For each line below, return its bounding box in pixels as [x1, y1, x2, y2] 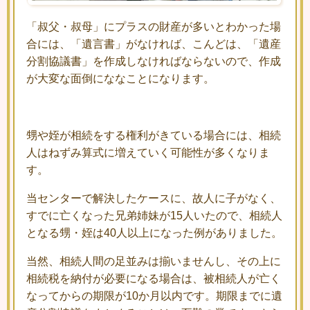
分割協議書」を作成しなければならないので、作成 [26, 55, 281, 68]
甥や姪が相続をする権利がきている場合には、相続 [26, 129, 281, 142]
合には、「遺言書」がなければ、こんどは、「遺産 [26, 38, 281, 51]
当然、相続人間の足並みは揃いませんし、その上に [26, 255, 281, 268]
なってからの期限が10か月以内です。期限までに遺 [26, 290, 282, 302]
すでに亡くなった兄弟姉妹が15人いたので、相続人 [26, 210, 282, 222]
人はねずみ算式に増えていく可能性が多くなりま [26, 147, 270, 159]
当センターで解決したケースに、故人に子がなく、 [26, 192, 281, 205]
